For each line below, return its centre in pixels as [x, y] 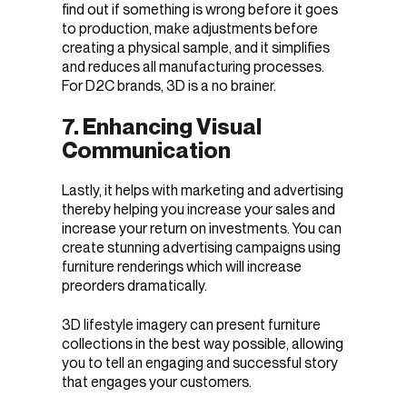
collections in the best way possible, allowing [203, 343]
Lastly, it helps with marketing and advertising [203, 191]
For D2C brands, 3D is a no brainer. [169, 85]
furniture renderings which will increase [182, 267]
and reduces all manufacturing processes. [193, 66]
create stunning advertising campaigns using [201, 248]
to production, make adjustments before [190, 28]
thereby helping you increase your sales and [199, 210]
